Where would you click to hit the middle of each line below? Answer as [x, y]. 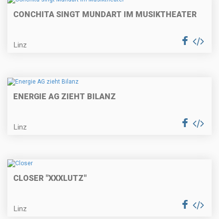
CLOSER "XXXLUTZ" [50, 178]
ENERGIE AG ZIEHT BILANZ [65, 96]
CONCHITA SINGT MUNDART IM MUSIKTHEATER [105, 15]
